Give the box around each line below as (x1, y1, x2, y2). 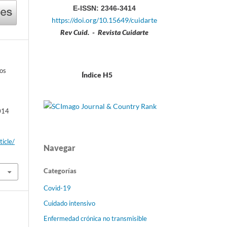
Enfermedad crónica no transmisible (44, 214, 147, 223)
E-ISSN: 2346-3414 (73, 4, 136, 13)
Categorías (44, 167, 77, 175)
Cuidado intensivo (44, 199, 95, 208)
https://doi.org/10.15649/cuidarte (52, 16, 157, 25)
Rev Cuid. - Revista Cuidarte (60, 28, 148, 37)
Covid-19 (44, 184, 71, 193)
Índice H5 (44, 70, 112, 80)
